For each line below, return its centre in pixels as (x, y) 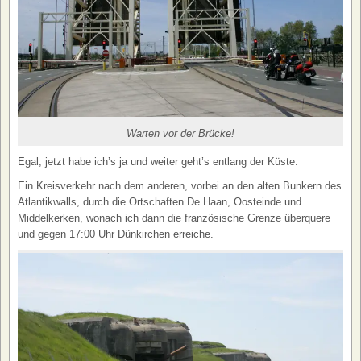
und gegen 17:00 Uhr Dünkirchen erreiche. (116, 234)
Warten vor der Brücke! (180, 134)
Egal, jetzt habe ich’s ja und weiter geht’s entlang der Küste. (158, 162)
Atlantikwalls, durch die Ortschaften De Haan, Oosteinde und (160, 201)
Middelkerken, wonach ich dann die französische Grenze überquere (174, 218)
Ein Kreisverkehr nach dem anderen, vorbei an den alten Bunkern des (180, 185)
